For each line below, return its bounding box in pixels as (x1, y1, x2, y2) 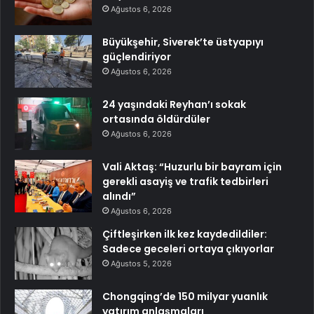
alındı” (102, 189, 136, 203)
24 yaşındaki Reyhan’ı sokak (102, 97, 246, 111)
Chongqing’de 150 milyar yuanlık (102, 289, 268, 303)
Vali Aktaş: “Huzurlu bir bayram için (102, 159, 282, 174)
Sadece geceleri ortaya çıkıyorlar (102, 241, 274, 256)
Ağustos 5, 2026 (111, 258, 172, 268)
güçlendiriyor (102, 49, 171, 64)
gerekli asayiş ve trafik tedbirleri (102, 174, 268, 189)
